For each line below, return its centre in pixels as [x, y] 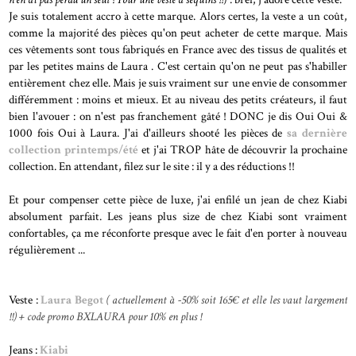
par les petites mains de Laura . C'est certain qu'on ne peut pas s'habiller [178, 66]
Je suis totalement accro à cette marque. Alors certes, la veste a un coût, [178, 15]
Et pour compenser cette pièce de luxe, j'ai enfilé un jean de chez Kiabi [178, 199]
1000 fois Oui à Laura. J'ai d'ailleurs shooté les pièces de [148, 132]
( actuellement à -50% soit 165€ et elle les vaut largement [226, 299]
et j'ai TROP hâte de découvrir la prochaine [244, 149]
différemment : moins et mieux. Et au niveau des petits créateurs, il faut [178, 99]
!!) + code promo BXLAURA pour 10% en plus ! [106, 316]
